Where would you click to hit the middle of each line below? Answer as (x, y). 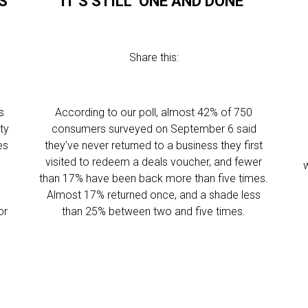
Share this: (154, 57)
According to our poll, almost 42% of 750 (154, 112)
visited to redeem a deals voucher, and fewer (154, 162)
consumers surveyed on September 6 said (154, 129)
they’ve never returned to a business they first (154, 145)
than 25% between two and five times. (154, 211)
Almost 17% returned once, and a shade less (154, 195)
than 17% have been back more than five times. (154, 178)
